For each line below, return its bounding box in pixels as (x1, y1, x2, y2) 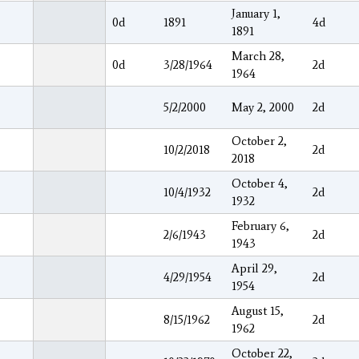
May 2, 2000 (232, 99, 294, 115)
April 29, (232, 260, 277, 276)
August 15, (232, 303, 284, 318)
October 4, (232, 175, 288, 191)
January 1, (232, 6, 280, 21)
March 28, (232, 48, 284, 63)
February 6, (232, 218, 289, 233)
